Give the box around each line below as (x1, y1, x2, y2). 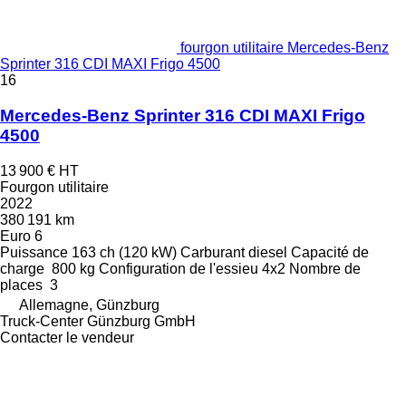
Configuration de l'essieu (99, 260, 258, 276)
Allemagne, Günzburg (19, 296, 159, 313)
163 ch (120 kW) (72, 244, 177, 260)
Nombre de (289, 260, 361, 276)
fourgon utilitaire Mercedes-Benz (180, 40, 389, 56)
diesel (248, 244, 287, 260)
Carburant (180, 244, 245, 260)
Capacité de (291, 244, 369, 260)
